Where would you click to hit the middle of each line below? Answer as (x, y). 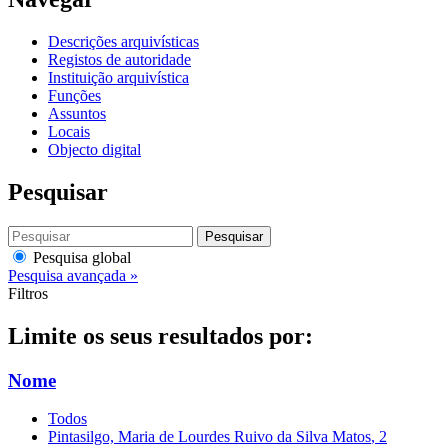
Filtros (28, 293)
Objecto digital (94, 149)
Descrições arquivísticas (123, 41)
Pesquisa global (80, 257)
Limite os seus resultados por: (160, 335)
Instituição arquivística (118, 77)
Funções (74, 95)
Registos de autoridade (119, 59)
